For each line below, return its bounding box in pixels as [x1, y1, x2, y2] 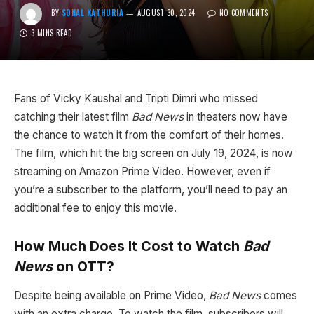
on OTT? [53, 257, 114, 275]
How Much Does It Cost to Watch [14, 237, 243, 254]
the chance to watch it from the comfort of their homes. [14, 128, 284, 142]
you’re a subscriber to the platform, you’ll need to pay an [14, 183, 287, 196]
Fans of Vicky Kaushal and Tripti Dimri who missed [14, 92, 258, 105]
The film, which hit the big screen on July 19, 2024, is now [14, 146, 293, 160]
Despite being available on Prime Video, [14, 289, 209, 303]
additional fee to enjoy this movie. [14, 201, 177, 214]
